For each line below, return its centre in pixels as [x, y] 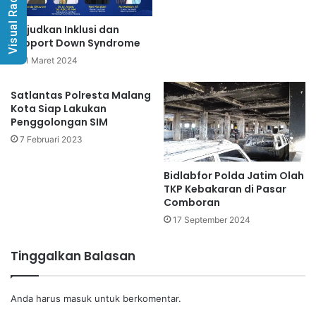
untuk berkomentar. [136, 298]
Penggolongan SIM [59, 122]
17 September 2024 [212, 219]
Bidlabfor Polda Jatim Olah [234, 175]
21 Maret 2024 [49, 61]
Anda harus [37, 298]
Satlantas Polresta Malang [81, 96]
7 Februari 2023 [51, 140]
